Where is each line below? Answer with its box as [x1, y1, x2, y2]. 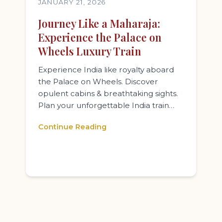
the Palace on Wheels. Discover [38, 77, 158, 86]
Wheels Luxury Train [38, 44, 141, 58]
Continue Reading [38, 122, 107, 131]
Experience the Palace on [38, 30, 162, 44]
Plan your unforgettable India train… [38, 101, 174, 110]
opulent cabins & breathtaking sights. [38, 89, 178, 98]
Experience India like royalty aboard [38, 65, 174, 74]
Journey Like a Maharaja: [38, 16, 160, 30]
